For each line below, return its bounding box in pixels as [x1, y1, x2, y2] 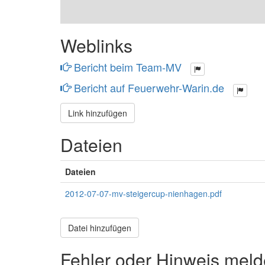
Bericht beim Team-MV [71, 59, 185, 75]
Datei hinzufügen [68, 221, 131, 234]
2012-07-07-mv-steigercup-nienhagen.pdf [65, 187, 222, 199]
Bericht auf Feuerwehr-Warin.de [71, 80, 227, 96]
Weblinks [60, 33, 132, 58]
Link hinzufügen [68, 106, 127, 119]
